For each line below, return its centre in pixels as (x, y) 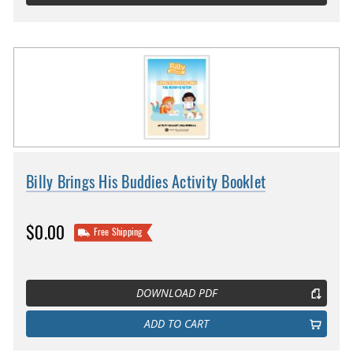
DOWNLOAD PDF (176, 293)
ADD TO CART (176, 323)
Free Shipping (118, 232)
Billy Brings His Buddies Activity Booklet (146, 182)
